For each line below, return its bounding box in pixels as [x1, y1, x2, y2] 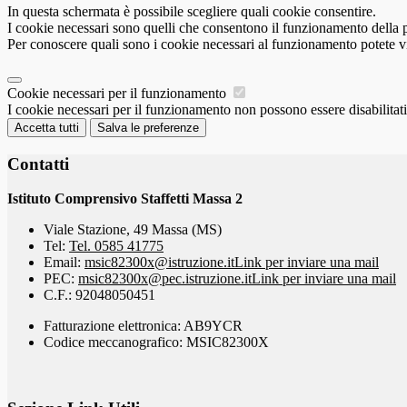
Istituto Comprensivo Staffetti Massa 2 [7, 191, 243, 207]
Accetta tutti [15, 121, 79, 135]
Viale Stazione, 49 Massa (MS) [44, 222, 222, 238]
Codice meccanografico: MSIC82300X [44, 334, 269, 351]
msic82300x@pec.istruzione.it [78, 271, 252, 287]
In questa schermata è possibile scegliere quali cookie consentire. [7, 4, 376, 20]
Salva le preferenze [97, 121, 199, 135]
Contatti [7, 154, 69, 174]
